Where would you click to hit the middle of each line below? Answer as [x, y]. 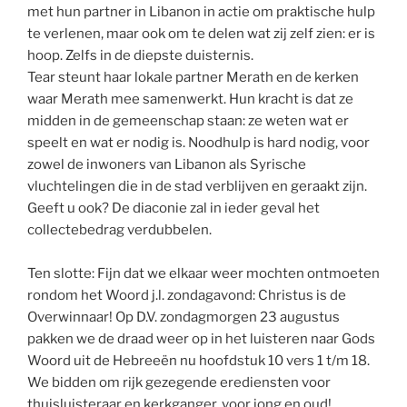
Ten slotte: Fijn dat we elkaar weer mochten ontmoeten [203, 274]
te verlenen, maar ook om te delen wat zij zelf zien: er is [201, 34]
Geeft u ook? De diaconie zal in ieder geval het [174, 208]
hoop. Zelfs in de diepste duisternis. [140, 56]
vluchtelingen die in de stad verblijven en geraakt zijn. [197, 187]
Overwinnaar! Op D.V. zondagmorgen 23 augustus [184, 318]
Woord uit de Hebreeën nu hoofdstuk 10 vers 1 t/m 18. [199, 361]
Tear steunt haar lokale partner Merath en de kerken [193, 78]
